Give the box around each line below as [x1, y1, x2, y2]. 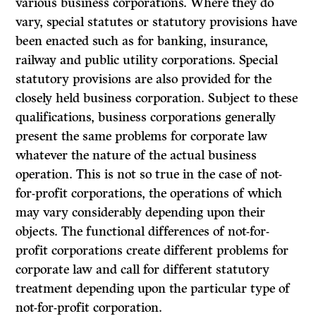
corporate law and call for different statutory [16, 262, 270, 278]
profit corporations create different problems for [16, 243, 289, 259]
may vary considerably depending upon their [16, 205, 266, 221]
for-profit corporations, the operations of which [16, 186, 283, 202]
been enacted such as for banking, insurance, [16, 33, 269, 49]
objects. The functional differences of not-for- [16, 224, 270, 240]
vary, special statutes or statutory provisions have [16, 14, 298, 30]
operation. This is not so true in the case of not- [16, 166, 283, 183]
